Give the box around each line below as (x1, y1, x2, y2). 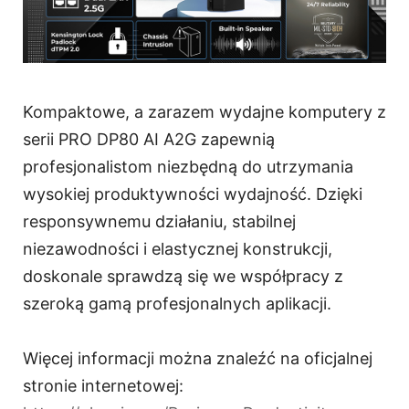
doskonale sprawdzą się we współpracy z (23, 267, 343, 287)
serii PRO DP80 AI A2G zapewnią (23, 130, 275, 150)
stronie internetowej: (23, 376, 184, 396)
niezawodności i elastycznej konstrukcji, (23, 239, 332, 259)
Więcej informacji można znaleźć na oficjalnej (23, 349, 372, 369)
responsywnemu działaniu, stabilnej (23, 212, 296, 232)
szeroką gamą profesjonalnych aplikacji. (23, 294, 331, 314)
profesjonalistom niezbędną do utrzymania (23, 157, 353, 177)
